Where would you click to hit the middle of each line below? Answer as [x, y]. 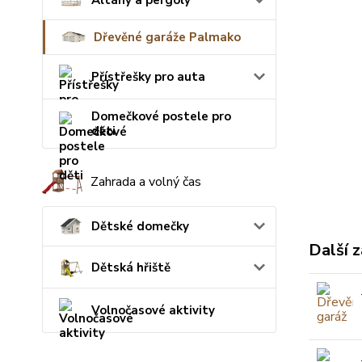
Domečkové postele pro [161, 117]
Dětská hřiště [131, 267]
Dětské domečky [140, 227]
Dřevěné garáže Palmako [167, 38]
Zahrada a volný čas [146, 181]
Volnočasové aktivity [153, 311]
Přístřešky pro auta [148, 77]
